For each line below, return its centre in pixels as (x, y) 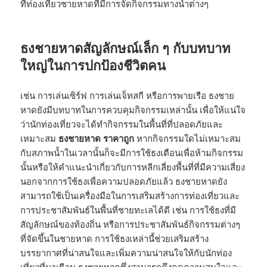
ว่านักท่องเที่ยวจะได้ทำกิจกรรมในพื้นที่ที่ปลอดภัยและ (122, 124)
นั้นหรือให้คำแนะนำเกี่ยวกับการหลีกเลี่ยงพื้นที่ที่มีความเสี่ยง (133, 167)
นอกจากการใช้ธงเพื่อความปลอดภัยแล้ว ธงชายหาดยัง (124, 181)
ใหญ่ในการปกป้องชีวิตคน (93, 65)
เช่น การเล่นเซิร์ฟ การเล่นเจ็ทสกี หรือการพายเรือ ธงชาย (128, 95)
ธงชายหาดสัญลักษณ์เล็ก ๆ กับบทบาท (126, 47)
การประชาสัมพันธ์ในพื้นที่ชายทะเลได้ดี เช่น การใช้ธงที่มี (128, 209)
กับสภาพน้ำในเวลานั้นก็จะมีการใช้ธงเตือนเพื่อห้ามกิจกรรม (132, 152)
